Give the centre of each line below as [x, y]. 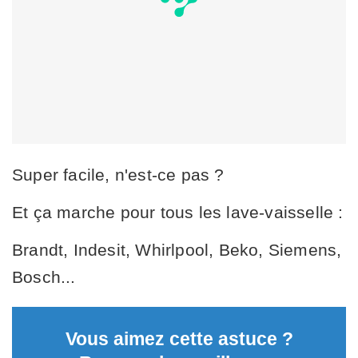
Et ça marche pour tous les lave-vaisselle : [178, 213]
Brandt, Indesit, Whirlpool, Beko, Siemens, [177, 250]
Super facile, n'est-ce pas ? [118, 175]
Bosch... [44, 277]
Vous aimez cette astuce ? [179, 339]
